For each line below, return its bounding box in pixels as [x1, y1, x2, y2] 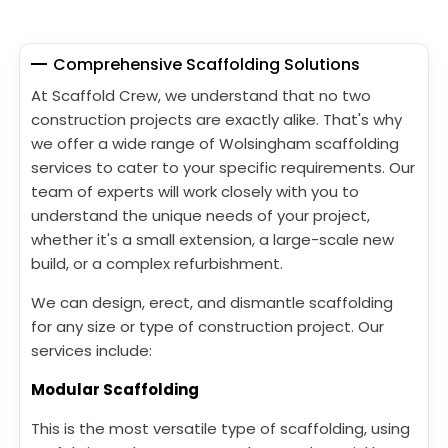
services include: [31, 339, 152, 361]
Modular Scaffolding [31, 378, 199, 400]
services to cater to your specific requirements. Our [31, 156, 415, 178]
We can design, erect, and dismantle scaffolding [31, 291, 393, 313]
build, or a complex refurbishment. [31, 252, 283, 274]
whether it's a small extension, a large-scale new [31, 228, 394, 250]
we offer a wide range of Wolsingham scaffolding [31, 132, 399, 154]
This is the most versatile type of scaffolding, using [31, 417, 410, 439]
